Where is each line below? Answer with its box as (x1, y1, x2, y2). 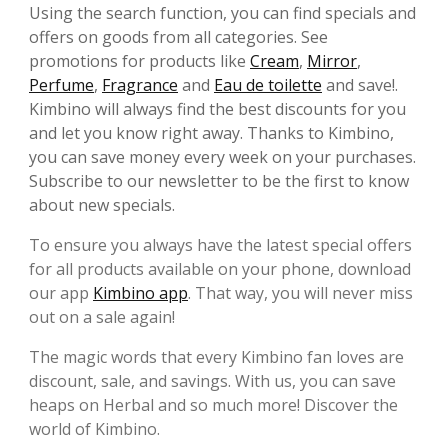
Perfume (29, 74, 94, 97)
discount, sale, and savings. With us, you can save (29, 370, 396, 393)
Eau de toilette (214, 74, 322, 97)
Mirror (307, 50, 357, 73)
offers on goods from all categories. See (29, 26, 328, 49)
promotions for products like (29, 50, 250, 73)
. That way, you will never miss (188, 282, 413, 305)
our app (29, 282, 93, 305)
